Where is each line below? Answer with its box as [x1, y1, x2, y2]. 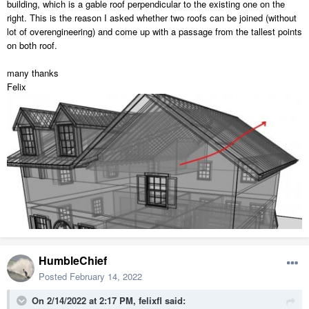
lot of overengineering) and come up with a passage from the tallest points [7, 25, 302, 39]
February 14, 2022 [70, 270, 142, 283]
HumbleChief [39, 252, 107, 269]
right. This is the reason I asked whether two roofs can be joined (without [7, 11, 297, 25]
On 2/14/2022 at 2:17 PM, [32, 294, 139, 308]
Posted [39, 270, 70, 283]
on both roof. [7, 39, 57, 52]
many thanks [7, 66, 59, 80]
